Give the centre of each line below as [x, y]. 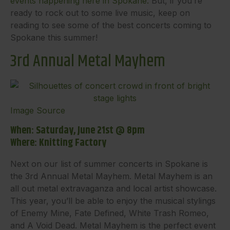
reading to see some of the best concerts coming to [111, 25]
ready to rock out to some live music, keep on [100, 13]
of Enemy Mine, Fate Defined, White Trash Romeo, [110, 213]
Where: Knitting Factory [58, 143]
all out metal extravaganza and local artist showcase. [113, 188]
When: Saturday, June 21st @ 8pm [78, 131]
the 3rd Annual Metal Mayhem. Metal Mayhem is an [111, 176]
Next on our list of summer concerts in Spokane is [109, 164]
